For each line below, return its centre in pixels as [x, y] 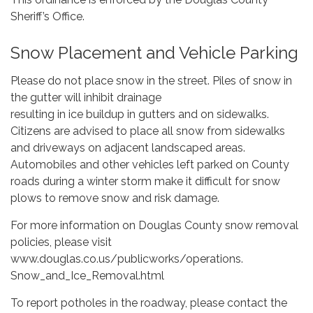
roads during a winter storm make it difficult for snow [145, 182]
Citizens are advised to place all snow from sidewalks [148, 131]
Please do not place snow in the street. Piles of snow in [151, 81]
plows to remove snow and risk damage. [115, 198]
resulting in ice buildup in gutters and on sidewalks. [140, 115]
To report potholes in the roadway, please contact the [149, 303]
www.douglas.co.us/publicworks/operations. [127, 259]
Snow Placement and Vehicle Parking [154, 53]
